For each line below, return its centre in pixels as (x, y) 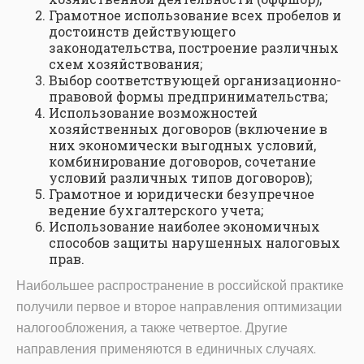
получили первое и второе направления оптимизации (179, 307)
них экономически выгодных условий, (182, 145)
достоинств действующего (142, 32)
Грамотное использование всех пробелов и (195, 15)
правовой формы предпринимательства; (188, 97)
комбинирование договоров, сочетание (182, 162)
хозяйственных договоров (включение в (188, 129)
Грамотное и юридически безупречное (182, 194)
